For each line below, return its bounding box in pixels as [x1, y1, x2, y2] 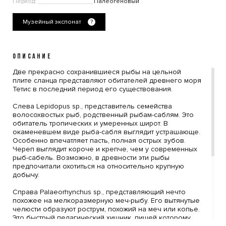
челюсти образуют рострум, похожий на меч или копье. [13, 205, 200, 214]
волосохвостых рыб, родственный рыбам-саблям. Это [13, 110, 194, 120]
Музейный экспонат [23, 18, 83, 26]
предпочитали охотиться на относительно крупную [13, 162, 184, 171]
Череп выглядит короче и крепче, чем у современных [13, 145, 197, 154]
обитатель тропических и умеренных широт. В [13, 119, 168, 128]
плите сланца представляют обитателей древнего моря [13, 76, 201, 85]
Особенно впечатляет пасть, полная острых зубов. [13, 136, 186, 145]
